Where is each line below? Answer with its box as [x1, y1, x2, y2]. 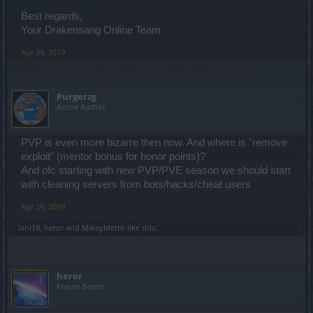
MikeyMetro [82, 222, 125, 233]
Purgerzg [57, 90, 96, 103]
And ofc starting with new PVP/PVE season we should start [21, 165, 291, 176]
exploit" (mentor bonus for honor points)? [21, 151, 205, 162]
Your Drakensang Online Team [21, 24, 161, 36]
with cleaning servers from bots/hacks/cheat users [21, 179, 251, 190]
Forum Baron [57, 281, 104, 291]
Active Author [57, 101, 105, 112]
